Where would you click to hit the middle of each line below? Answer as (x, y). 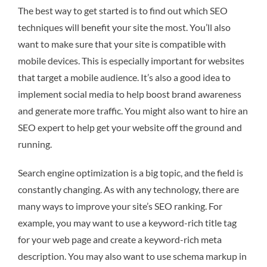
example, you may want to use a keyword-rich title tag (127, 223)
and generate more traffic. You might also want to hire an (133, 111)
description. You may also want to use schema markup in (132, 256)
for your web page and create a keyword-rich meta (120, 240)
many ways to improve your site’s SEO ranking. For (120, 206)
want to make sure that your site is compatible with (122, 44)
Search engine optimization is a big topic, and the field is (131, 173)
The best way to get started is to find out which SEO (123, 11)
